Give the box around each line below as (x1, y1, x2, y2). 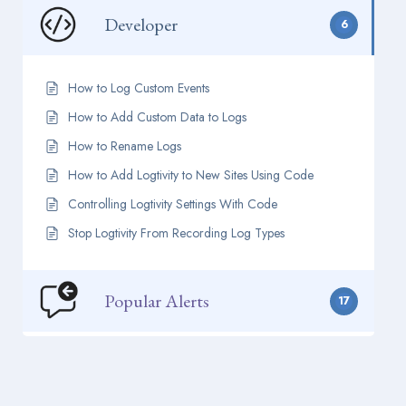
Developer (104, 13, 178, 36)
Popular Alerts (104, 289, 209, 313)
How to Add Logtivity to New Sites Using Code (68, 166, 314, 184)
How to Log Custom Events (68, 79, 209, 97)
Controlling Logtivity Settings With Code (68, 195, 277, 213)
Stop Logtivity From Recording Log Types (68, 224, 285, 242)
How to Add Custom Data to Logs (68, 108, 246, 126)
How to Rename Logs (68, 137, 181, 155)
